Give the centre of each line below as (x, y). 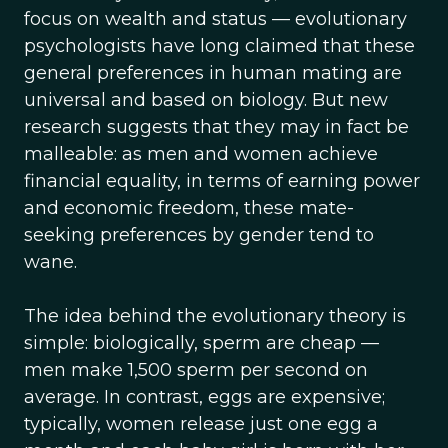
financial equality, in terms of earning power (222, 181)
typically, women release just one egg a (201, 424)
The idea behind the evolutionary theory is (215, 316)
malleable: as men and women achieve (201, 154)
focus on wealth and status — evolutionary (215, 19)
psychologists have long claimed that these (219, 46)
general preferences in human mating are (213, 73)
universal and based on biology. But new (206, 100)
